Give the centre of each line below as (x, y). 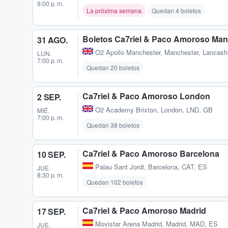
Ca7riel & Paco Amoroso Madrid (144, 210)
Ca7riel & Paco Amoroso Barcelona (151, 153)
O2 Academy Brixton (126, 109)
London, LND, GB (187, 109)
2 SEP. (49, 97)
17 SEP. (51, 211)
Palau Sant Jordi (120, 166)
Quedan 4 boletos (176, 11)
